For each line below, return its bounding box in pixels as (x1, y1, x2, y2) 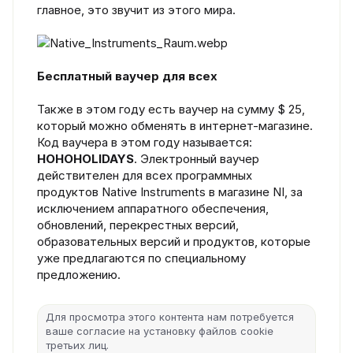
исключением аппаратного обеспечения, (37, 200, 269, 216)
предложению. (37, 266, 121, 282)
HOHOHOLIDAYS (37, 150, 134, 166)
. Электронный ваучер (134, 150, 259, 166)
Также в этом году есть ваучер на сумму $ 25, (37, 101, 305, 117)
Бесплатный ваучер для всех (37, 68, 217, 84)
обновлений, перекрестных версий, (37, 217, 239, 232)
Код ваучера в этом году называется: (37, 134, 252, 150)
